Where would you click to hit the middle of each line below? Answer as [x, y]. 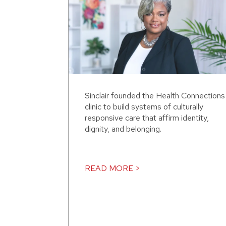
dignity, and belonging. [123, 129]
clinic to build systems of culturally [144, 107]
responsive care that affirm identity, [147, 118]
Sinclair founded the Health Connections [155, 96]
